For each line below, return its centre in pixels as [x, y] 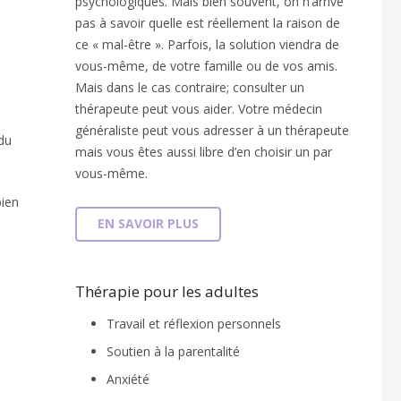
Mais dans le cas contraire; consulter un [189, 88]
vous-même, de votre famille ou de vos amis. [206, 66]
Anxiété [128, 379]
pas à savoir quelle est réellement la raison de [207, 23]
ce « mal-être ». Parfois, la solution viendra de [207, 45]
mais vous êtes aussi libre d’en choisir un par [203, 152]
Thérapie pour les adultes [166, 291]
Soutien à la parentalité [173, 351]
